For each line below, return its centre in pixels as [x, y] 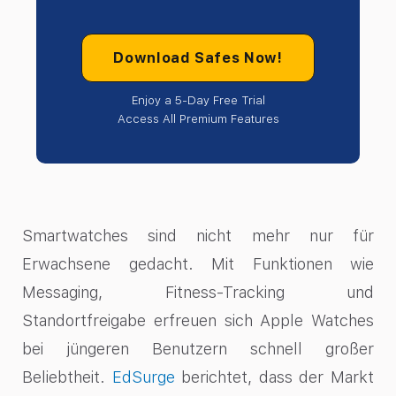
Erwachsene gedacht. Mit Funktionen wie [198, 264]
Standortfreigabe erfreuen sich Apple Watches [198, 321]
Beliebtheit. [67, 377]
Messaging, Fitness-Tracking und [198, 293]
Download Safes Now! [198, 58]
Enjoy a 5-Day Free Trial [198, 101]
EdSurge [143, 377]
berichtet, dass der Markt [278, 377]
